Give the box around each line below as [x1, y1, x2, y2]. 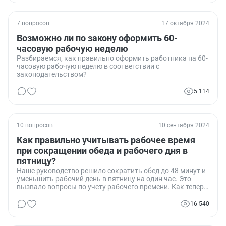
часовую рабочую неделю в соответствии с [17, 62, 159, 71]
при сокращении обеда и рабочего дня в [17, 145, 188, 156]
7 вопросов [17, 20, 49, 27]
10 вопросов [17, 122, 53, 129]
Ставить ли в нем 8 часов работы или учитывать [17, 199, 179, 207]
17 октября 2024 [161, 20, 209, 27]
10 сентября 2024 [158, 122, 209, 129]
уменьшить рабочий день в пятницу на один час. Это [17, 175, 191, 183]
